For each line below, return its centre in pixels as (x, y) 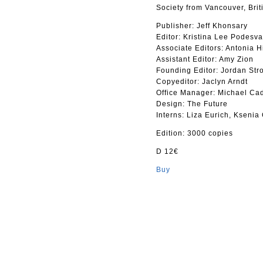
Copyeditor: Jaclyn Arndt (202, 82)
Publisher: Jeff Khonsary (202, 26)
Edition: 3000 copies (195, 133)
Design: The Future (192, 104)
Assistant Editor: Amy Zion (205, 59)
